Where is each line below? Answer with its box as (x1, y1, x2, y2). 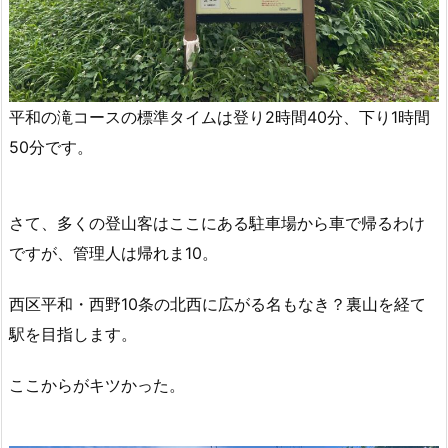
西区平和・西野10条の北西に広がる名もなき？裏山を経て (9, 294, 426, 315)
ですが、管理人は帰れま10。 (9, 243, 218, 264)
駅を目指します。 (9, 324, 137, 345)
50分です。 (9, 136, 93, 157)
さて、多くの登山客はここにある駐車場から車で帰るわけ (9, 213, 425, 234)
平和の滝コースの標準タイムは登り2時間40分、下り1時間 (9, 106, 430, 127)
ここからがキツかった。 (9, 374, 185, 395)
